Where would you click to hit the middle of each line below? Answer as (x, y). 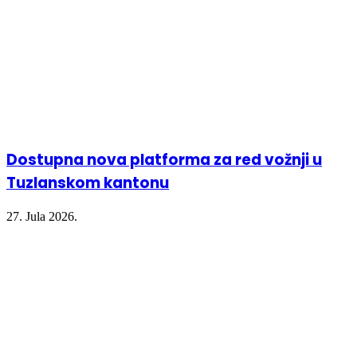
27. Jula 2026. (42, 217)
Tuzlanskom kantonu (88, 183)
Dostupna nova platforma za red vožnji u (164, 160)
